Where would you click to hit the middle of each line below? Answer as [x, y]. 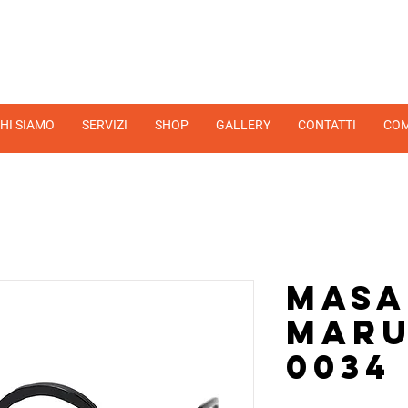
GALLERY [243, 125]
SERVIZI [104, 125]
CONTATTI [326, 125]
